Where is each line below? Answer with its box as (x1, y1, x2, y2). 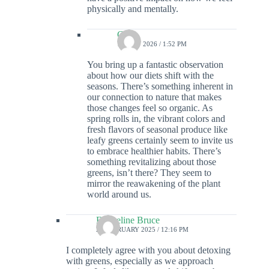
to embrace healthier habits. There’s (87, 146, 221, 157)
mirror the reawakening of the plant (87, 178, 220, 189)
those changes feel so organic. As (87, 103, 213, 113)
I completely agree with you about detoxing (66, 245, 231, 256)
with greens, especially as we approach (66, 256, 213, 267)
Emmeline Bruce (96, 215, 160, 226)
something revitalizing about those (87, 157, 216, 168)
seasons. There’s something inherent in (87, 81, 233, 92)
